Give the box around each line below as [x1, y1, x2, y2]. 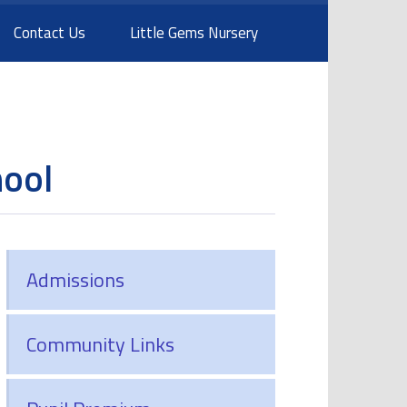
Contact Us [14, 21, 86, 45]
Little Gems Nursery [130, 21, 259, 45]
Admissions [25, 263, 124, 295]
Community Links [25, 328, 174, 360]
